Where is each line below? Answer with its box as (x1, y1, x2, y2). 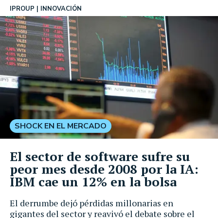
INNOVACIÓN (40, 4, 82, 13)
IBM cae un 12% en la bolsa (10, 173, 177, 190)
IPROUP (10, 4, 35, 13)
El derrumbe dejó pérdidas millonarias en (10, 197, 173, 209)
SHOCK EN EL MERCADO (15, 120, 107, 131)
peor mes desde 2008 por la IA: (10, 160, 199, 177)
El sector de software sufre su (10, 147, 190, 164)
